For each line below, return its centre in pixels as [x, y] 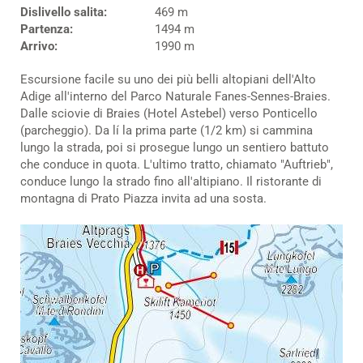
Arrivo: [39, 46]
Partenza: [47, 29]
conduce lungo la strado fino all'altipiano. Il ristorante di [171, 181]
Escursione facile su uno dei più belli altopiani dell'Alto [168, 79]
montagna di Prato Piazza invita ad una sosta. [143, 198]
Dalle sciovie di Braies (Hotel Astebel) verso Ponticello [169, 113]
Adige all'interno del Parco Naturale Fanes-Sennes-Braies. [175, 96]
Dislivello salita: [64, 12]
